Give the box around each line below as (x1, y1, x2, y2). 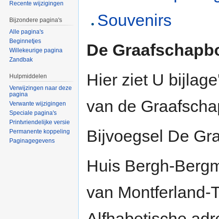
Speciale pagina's (9, 109, 57, 116)
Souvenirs (97, 11, 172, 30)
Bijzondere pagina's (9, 17, 63, 24)
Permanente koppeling (9, 128, 70, 135)
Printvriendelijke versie (9, 118, 70, 126)
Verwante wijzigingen (9, 100, 66, 107)
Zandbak (9, 56, 33, 64)
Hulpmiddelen (9, 73, 47, 80)
